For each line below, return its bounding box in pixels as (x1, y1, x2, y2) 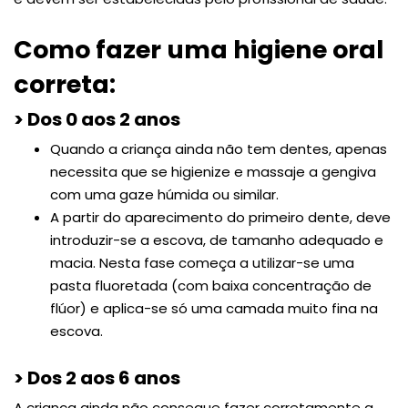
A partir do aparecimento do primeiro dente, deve (50, 207, 391, 227)
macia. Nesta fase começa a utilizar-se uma (50, 252, 354, 272)
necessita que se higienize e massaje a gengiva (50, 161, 376, 181)
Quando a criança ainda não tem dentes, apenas (50, 138, 387, 158)
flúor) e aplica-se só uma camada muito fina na (50, 298, 378, 318)
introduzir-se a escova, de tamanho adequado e (50, 229, 383, 250)
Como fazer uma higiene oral (14, 32, 383, 66)
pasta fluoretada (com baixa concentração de (50, 275, 372, 295)
